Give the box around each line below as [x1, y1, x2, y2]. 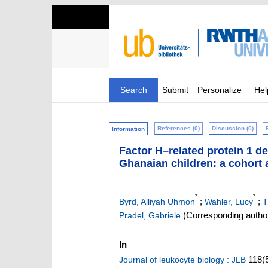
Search [120, 85, 147, 95]
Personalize [197, 85, 242, 95]
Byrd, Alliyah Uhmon [119, 197, 195, 207]
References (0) [157, 125, 200, 132]
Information [112, 126, 145, 132]
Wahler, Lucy [205, 197, 253, 207]
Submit [162, 85, 188, 95]
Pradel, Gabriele [119, 211, 181, 221]
